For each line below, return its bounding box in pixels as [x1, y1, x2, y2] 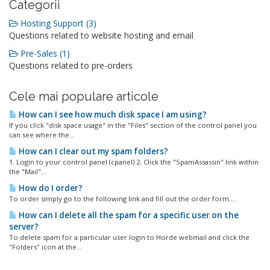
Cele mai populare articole [9, 89, 159, 104]
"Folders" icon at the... [9, 242, 82, 251]
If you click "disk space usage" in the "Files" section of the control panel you [9, 121, 257, 130]
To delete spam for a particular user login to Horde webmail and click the [9, 233, 250, 242]
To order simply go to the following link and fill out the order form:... [9, 194, 236, 203]
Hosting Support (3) [18, 17, 96, 29]
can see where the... [9, 130, 75, 139]
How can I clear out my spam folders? [17, 146, 168, 157]
